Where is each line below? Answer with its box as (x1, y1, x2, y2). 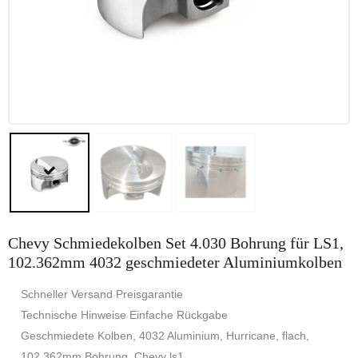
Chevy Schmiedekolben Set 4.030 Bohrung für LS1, (8, 234, 344, 252)
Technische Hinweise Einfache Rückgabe (21, 308, 228, 321)
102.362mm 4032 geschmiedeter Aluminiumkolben (8, 253, 342, 271)
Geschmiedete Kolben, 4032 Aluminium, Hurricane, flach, (21, 329, 309, 342)
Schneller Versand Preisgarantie (21, 288, 183, 300)
